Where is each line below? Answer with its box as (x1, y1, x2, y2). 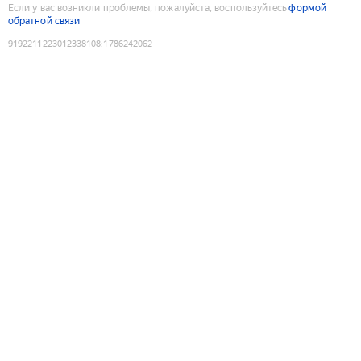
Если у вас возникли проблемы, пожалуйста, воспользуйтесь (8, 2, 288, 14)
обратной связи (8, 15, 81, 27)
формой (288, 2, 326, 14)
